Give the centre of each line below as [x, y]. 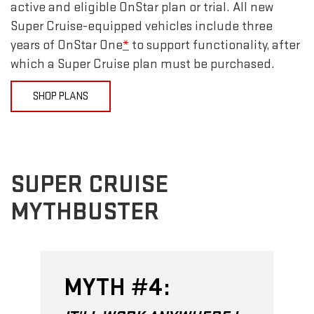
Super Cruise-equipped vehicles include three [142, 27]
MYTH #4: [117, 288]
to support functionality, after [214, 46]
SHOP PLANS [61, 97]
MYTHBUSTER [85, 212]
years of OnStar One [67, 46]
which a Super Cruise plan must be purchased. [143, 64]
